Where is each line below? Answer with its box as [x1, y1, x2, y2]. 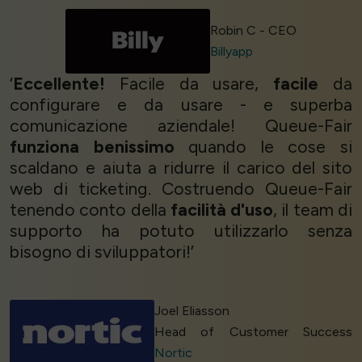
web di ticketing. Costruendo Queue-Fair [10, 178, 352, 199]
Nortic [154, 344, 193, 360]
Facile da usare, [105, 73, 274, 94]
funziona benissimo [10, 136, 175, 157]
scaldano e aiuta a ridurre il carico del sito [10, 157, 352, 178]
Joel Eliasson [154, 302, 230, 318]
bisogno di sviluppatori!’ [10, 241, 194, 262]
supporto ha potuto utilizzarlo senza [10, 220, 352, 241]
